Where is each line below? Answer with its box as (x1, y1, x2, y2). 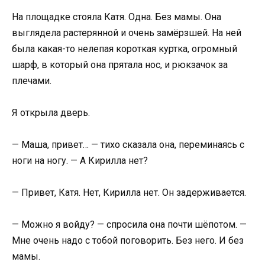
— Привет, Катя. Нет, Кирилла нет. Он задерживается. (12, 187, 246, 199)
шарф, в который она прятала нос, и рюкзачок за (12, 59, 228, 70)
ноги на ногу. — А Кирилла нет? (12, 155, 148, 167)
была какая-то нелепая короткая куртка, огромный (12, 43, 237, 54)
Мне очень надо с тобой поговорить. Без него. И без (12, 235, 244, 247)
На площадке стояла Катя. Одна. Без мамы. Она (12, 11, 221, 22)
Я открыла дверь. (12, 106, 90, 118)
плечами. (12, 75, 51, 86)
